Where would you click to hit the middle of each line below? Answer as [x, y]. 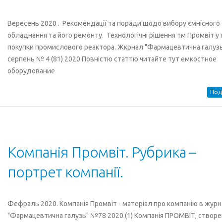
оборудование [31, 71]
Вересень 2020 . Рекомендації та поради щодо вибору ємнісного [113, 23]
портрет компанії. [65, 172]
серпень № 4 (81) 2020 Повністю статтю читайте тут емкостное [112, 59]
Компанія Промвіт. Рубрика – [101, 152]
